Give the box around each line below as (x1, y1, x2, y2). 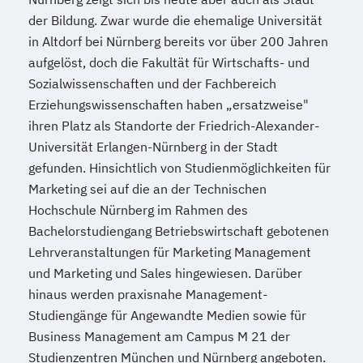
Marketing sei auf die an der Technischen (28, 181, 267, 198)
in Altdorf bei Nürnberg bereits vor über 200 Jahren (28, 33, 328, 50)
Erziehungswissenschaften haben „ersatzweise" (28, 96, 309, 113)
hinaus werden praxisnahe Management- (28, 286, 267, 303)
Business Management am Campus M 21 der (28, 328, 290, 345)
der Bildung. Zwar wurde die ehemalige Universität (28, 12, 322, 29)
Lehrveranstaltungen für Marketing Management (28, 244, 311, 261)
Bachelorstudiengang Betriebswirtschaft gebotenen (28, 223, 329, 240)
